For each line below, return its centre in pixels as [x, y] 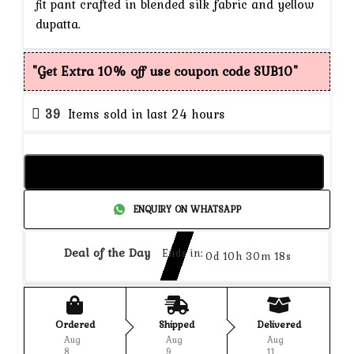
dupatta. [58, 24]
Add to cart [181, 171]
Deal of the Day [107, 253]
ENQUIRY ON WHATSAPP [186, 209]
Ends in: [182, 253]
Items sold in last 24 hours [147, 114]
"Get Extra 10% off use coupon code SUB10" [165, 71]
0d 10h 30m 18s [248, 256]
